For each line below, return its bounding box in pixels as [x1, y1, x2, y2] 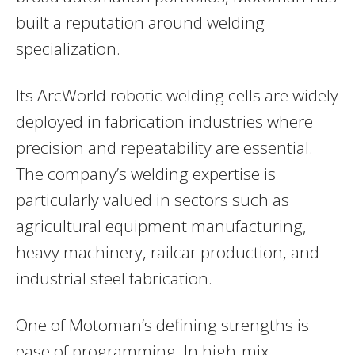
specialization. [16, 36, 120, 59]
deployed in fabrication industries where [16, 109, 313, 132]
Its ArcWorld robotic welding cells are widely [16, 83, 338, 106]
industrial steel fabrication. [16, 266, 212, 289]
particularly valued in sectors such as [16, 188, 289, 211]
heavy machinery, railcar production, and [16, 240, 319, 263]
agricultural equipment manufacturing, [16, 214, 307, 237]
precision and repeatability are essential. [16, 136, 313, 158]
